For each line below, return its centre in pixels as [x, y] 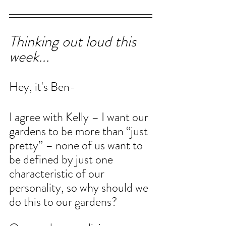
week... [29, 57]
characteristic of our [58, 174]
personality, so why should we [80, 188]
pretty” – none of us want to [77, 146]
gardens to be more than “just [80, 131]
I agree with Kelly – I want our [80, 117]
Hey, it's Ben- [42, 87]
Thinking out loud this [74, 42]
